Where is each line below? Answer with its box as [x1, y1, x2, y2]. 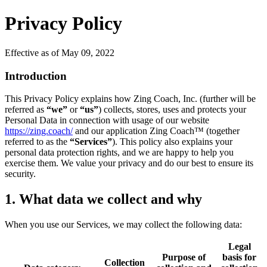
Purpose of [162, 252, 206, 263]
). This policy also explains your [112, 136, 232, 147]
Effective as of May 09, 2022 [5, 47, 114, 58]
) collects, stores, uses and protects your [98, 104, 246, 115]
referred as [5, 104, 46, 115]
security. [5, 169, 36, 179]
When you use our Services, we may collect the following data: [5, 219, 242, 230]
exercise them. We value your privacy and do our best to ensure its [5, 158, 253, 169]
